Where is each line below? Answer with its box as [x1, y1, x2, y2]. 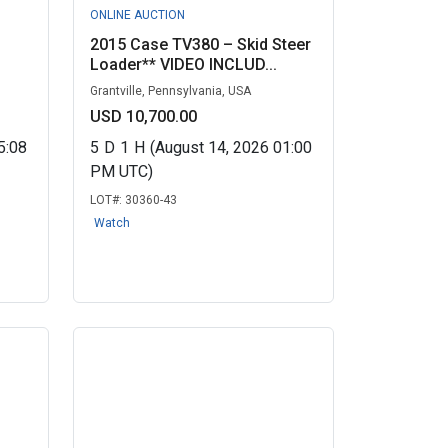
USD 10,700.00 [89, 107, 197, 126]
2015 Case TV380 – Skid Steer [89, 35, 311, 54]
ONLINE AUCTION [89, 8, 185, 22]
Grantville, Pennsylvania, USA [89, 84, 251, 98]
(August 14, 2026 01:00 [149, 138, 312, 157]
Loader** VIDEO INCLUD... [89, 55, 277, 74]
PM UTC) [89, 162, 153, 181]
